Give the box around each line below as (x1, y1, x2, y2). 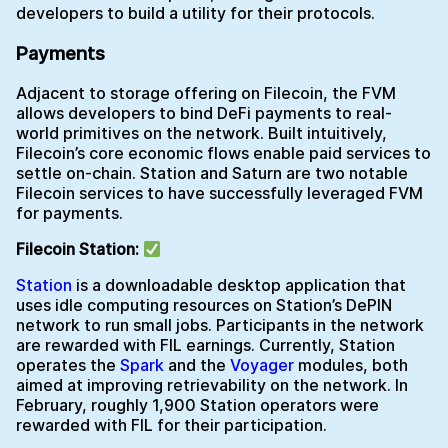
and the (164, 355, 230, 376)
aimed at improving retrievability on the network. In (16, 375, 408, 396)
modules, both (294, 355, 408, 376)
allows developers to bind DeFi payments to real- (16, 103, 392, 124)
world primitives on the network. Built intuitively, (16, 123, 387, 144)
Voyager (230, 355, 294, 376)
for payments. (16, 203, 127, 224)
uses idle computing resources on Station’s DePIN (16, 295, 392, 316)
